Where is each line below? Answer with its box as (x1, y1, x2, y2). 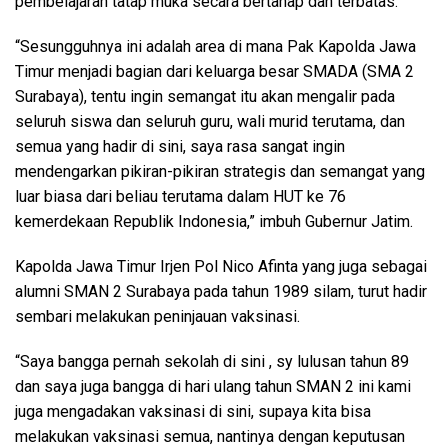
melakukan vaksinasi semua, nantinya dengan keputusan (15, 427, 405, 446)
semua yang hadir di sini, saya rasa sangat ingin (15, 137, 345, 156)
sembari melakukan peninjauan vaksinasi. (15, 307, 300, 326)
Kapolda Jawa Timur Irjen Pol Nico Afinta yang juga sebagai (15, 257, 427, 276)
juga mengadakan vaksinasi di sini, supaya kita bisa (15, 402, 371, 421)
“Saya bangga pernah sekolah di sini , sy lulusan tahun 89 (15, 352, 409, 371)
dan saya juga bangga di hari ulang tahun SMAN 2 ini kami (15, 377, 411, 396)
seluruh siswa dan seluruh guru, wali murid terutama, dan (15, 112, 405, 131)
